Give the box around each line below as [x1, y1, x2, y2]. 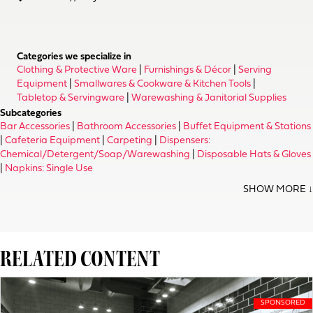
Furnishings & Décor [144, 65, 231, 75]
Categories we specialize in [17, 52, 131, 62]
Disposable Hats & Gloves [197, 150, 311, 160]
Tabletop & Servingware [17, 93, 124, 103]
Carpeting [107, 136, 152, 146]
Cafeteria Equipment [5, 136, 100, 146]
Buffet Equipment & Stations [183, 122, 311, 132]
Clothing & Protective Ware [17, 65, 137, 75]
